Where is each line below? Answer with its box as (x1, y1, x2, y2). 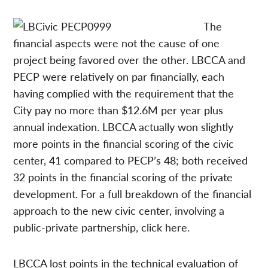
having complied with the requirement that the (13, 85, 234, 100)
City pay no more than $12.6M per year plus (13, 102, 224, 117)
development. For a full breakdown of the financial (13, 185, 252, 201)
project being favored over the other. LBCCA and (13, 51, 246, 67)
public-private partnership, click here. (13, 219, 190, 234)
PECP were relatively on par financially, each (13, 68, 225, 84)
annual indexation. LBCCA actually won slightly (13, 118, 234, 134)
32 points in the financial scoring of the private (13, 169, 233, 184)
